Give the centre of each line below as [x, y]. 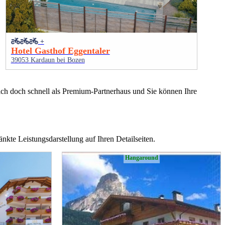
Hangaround [141, 158]
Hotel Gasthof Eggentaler [60, 51]
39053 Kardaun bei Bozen [48, 60]
